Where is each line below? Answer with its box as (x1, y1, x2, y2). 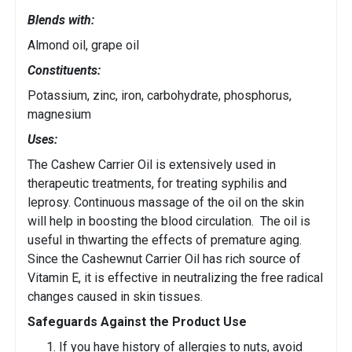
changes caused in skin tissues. (27, 289, 203, 305)
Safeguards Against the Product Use (27, 314, 247, 330)
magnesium (27, 107, 91, 123)
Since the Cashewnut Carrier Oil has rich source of (27, 251, 301, 267)
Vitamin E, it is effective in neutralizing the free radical (27, 270, 323, 286)
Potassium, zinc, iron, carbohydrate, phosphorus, (27, 88, 291, 104)
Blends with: (27, 13, 94, 28)
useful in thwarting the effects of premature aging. (27, 233, 305, 248)
